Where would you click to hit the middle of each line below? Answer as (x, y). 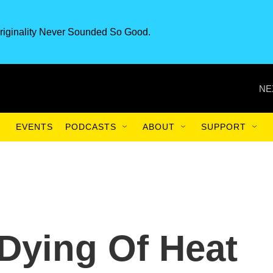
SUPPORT (224, 127)
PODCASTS (91, 127)
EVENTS (34, 127)
